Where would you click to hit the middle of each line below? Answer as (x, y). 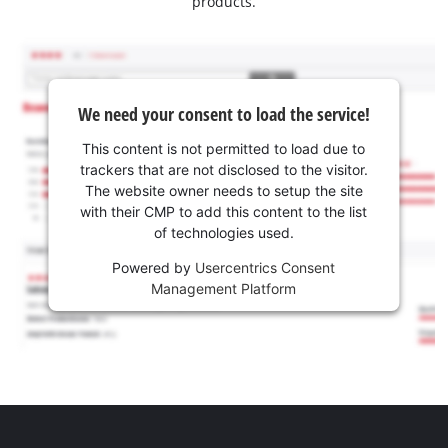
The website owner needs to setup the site (223, 190)
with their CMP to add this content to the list (224, 211)
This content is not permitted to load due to (224, 148)
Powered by (154, 267)
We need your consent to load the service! (223, 113)
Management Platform (224, 288)
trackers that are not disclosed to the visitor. (223, 169)
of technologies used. (223, 232)
